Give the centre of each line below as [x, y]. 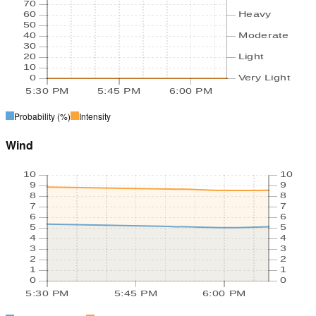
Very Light [264, 77]
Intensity [95, 116]
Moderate [263, 35]
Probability [35, 116]
